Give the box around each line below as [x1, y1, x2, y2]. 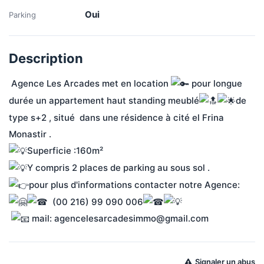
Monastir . [9, 128, 51, 140]
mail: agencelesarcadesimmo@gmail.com [29, 213, 209, 225]
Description [9, 51, 83, 66]
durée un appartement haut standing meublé [9, 94, 199, 106]
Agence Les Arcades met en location [11, 78, 171, 89]
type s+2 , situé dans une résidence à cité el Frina [9, 111, 226, 123]
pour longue [189, 78, 245, 89]
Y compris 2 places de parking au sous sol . [27, 161, 210, 173]
